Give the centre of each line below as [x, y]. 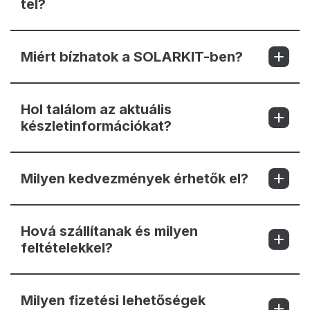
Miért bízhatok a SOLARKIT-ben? [132, 56]
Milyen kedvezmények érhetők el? [135, 178]
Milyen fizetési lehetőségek [113, 300]
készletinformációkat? [96, 126]
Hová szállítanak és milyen [109, 231]
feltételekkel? [67, 247]
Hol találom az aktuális [96, 109]
